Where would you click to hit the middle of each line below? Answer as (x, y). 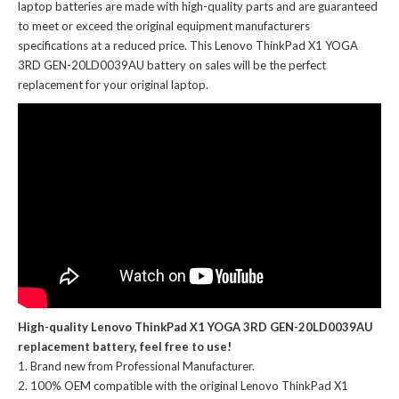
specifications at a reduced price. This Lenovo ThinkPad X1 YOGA (188, 46)
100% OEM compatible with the (115, 385)
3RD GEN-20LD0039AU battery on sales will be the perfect (172, 65)
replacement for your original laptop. (113, 85)
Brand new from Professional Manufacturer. (142, 366)
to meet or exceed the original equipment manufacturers (164, 26)
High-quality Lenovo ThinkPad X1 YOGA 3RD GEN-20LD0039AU (195, 326)
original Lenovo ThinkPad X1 (274, 385)
